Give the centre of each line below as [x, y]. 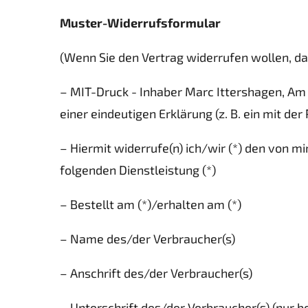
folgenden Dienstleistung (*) [138, 170]
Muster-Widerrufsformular [140, 23]
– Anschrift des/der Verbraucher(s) [156, 273]
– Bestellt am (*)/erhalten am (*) [151, 204]
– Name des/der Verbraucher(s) [147, 239]
